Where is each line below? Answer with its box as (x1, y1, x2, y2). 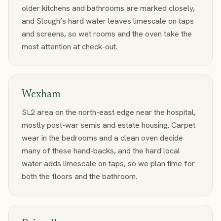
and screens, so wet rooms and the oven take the (21, 28, 192, 39)
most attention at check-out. (21, 41, 117, 52)
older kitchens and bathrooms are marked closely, (21, 2, 195, 13)
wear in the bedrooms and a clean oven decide (21, 133, 183, 143)
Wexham (21, 89, 61, 100)
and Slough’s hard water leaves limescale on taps (21, 15, 194, 26)
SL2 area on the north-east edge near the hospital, (21, 107, 196, 117)
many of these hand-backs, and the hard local (21, 146, 180, 156)
